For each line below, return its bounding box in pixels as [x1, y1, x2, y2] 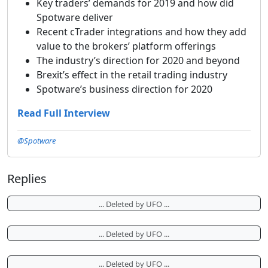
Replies [7, 170, 47, 187]
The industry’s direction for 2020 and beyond [36, 53, 240, 67]
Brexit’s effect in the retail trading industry [36, 68, 227, 81]
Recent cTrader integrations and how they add [36, 25, 246, 38]
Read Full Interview [17, 106, 110, 120]
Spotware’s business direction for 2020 [36, 82, 212, 96]
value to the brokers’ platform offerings [36, 39, 216, 53]
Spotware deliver [36, 10, 113, 24]
